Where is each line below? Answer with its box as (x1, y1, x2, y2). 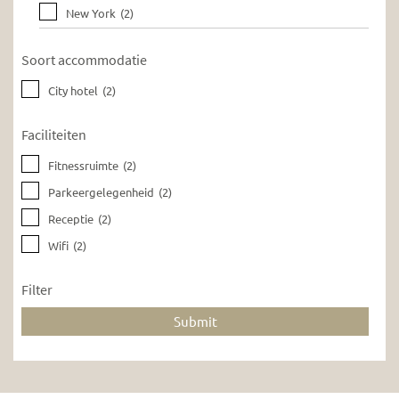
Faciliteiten (21, 125, 87, 143)
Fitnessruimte (48, 157, 119, 173)
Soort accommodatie (21, 50, 148, 69)
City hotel (48, 82, 99, 98)
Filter (21, 280, 53, 298)
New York (66, 4, 117, 20)
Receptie (48, 210, 94, 226)
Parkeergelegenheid (48, 183, 155, 199)
